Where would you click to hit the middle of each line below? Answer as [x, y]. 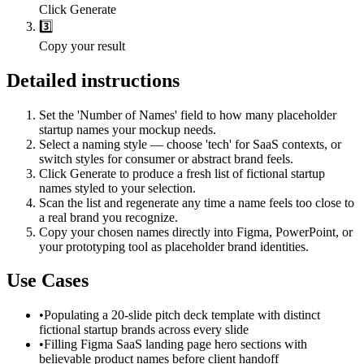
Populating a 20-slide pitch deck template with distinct [182, 315]
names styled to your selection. [117, 188]
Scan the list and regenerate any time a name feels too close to [197, 202]
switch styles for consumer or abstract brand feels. [166, 158]
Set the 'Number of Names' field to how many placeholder [188, 115]
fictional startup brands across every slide [144, 330]
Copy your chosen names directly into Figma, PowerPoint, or [196, 232]
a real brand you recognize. [108, 217]
